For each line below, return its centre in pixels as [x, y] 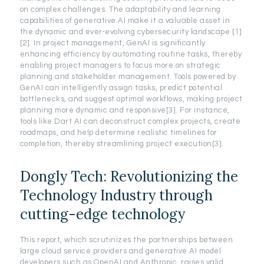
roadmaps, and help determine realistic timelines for [118, 132]
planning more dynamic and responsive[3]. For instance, [125, 110]
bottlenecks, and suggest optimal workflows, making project [131, 99]
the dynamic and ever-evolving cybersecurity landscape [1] [131, 32]
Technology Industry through [116, 195]
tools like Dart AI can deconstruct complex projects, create [130, 121]
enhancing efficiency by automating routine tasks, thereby [131, 54]
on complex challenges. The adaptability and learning [120, 9]
